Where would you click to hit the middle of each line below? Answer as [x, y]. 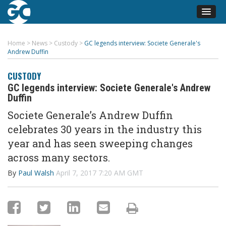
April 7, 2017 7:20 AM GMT [100, 173]
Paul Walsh [37, 173]
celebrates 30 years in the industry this [105, 129]
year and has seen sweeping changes [100, 143]
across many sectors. [59, 157]
